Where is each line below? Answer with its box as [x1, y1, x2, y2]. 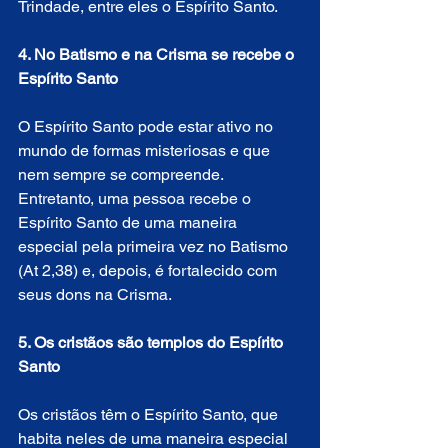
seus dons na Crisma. [18, 284, 172, 304]
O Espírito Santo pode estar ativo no [18, 116, 277, 136]
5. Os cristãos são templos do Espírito [18, 332, 287, 352]
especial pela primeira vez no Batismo [18, 236, 292, 256]
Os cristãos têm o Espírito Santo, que [18, 404, 282, 424]
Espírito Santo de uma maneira [18, 212, 241, 232]
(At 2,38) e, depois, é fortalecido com [18, 260, 281, 280]
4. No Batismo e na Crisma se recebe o [18, 44, 298, 64]
